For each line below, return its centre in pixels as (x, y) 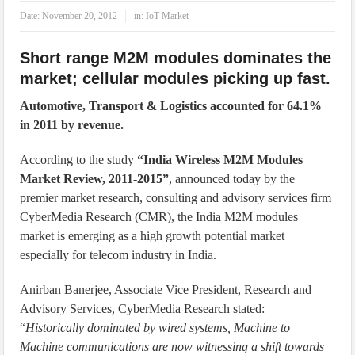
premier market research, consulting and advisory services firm (176, 198)
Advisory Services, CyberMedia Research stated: (143, 309)
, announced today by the (232, 179)
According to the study (79, 160)
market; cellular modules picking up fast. (176, 78)
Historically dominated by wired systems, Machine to (158, 328)
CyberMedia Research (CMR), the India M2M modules (159, 217)
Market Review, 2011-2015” (95, 179)
